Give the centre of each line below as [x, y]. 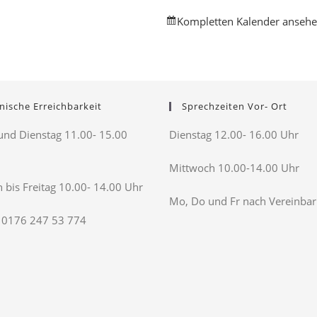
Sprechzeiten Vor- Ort [235, 106]
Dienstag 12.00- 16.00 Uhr [234, 135]
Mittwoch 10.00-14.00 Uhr [234, 168]
